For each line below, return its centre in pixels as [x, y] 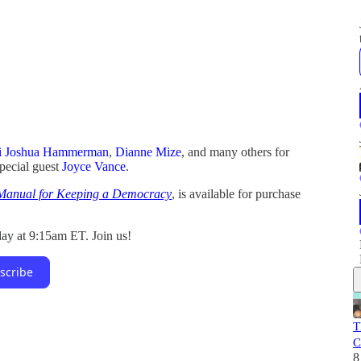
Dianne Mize [148, 151]
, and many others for [235, 151]
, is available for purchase [236, 193]
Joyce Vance [94, 166]
